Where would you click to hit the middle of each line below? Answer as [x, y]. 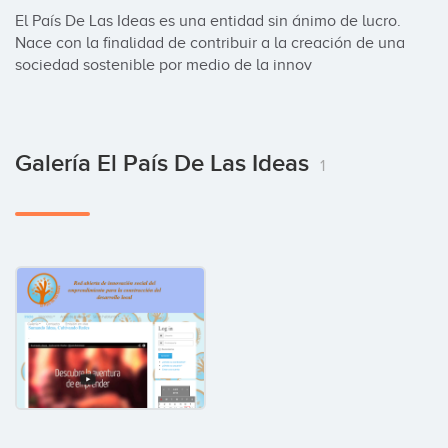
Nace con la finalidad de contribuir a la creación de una [210, 43]
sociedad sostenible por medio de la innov [163, 65]
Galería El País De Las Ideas [165, 163]
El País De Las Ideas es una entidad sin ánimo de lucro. [208, 21]
